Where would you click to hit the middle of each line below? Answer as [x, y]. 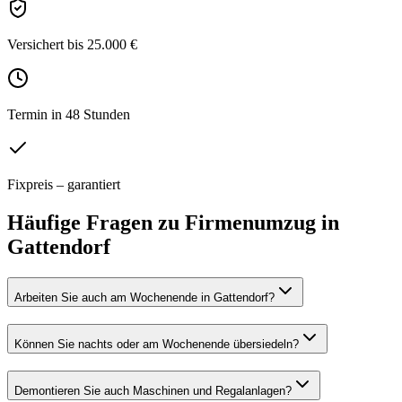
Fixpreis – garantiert [64, 185]
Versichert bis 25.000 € [72, 45]
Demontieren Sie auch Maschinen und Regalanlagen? [153, 390]
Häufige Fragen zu [96, 223]
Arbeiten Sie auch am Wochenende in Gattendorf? [144, 298]
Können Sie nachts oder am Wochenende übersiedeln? [157, 344]
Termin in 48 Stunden [69, 115]
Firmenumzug [250, 223]
